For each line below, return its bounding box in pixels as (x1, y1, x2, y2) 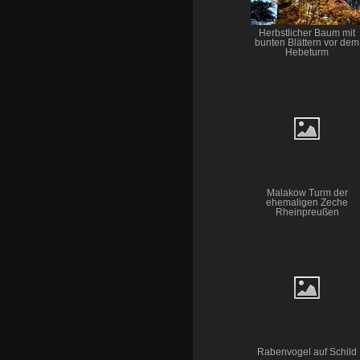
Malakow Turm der (266, 187, 348, 198)
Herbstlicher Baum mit (259, 28, 355, 39)
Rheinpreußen (275, 207, 339, 217)
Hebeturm (285, 47, 329, 58)
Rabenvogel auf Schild (257, 346, 357, 357)
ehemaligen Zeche (266, 197, 348, 207)
